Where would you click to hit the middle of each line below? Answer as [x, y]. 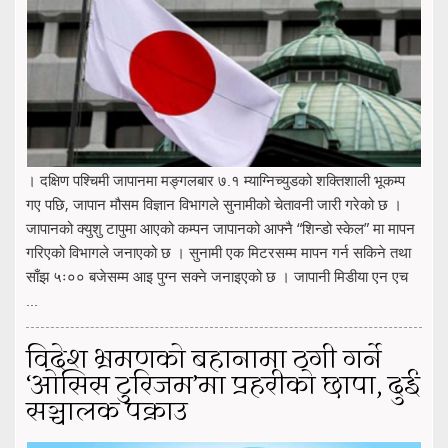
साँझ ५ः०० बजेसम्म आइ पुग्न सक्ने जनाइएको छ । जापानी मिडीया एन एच [217, 275]
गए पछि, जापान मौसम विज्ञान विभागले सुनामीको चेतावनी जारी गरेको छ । [214, 203]
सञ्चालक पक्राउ [106, 412]
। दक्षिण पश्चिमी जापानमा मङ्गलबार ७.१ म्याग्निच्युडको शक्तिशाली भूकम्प [215, 179]
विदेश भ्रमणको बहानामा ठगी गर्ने [204, 360]
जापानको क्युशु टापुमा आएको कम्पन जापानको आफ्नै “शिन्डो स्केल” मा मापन [220, 227]
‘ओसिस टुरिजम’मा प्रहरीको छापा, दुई [223, 386]
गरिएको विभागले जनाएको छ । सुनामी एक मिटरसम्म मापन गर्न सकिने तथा [218, 251]
